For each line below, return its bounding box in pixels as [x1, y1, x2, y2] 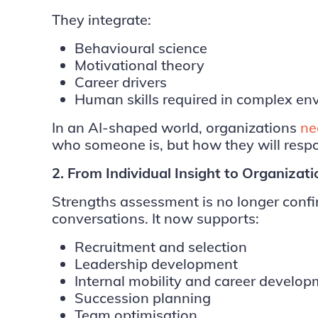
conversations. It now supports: [51, 209, 259, 227]
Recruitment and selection [74, 238, 247, 256]
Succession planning [74, 289, 211, 307]
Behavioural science [74, 39, 207, 57]
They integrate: [51, 11, 151, 28]
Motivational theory [74, 56, 204, 74]
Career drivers [74, 73, 167, 91]
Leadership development [74, 255, 238, 273]
